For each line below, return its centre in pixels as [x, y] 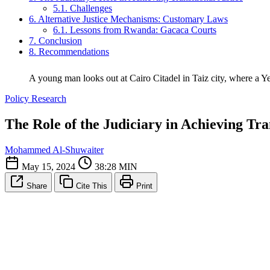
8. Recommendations [69, 51]
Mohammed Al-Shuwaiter [54, 149]
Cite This [92, 186]
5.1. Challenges [83, 8]
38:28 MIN [115, 166]
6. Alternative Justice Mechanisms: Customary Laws [128, 19]
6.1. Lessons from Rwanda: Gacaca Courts [135, 30]
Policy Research [36, 98]
